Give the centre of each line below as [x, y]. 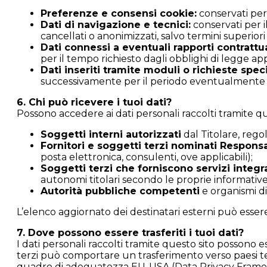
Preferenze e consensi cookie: [119, 13]
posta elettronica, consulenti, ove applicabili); [147, 157]
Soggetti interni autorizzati [111, 134]
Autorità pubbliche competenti [120, 191]
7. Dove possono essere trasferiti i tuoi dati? [130, 233]
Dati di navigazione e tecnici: [116, 25]
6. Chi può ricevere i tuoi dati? [94, 102]
